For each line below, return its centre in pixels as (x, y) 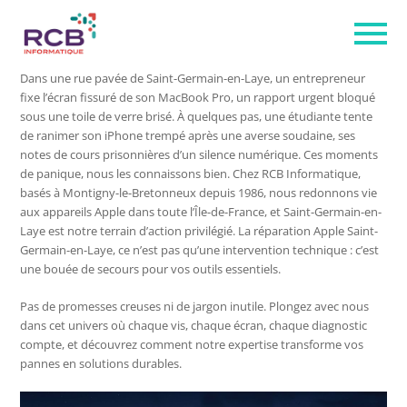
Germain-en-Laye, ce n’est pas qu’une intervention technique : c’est (200, 249)
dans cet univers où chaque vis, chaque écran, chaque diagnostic (194, 325)
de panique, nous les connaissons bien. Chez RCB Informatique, (191, 173)
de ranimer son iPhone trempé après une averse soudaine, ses (188, 135)
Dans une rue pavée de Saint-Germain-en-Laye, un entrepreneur (193, 78)
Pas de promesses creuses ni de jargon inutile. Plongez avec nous (195, 306)
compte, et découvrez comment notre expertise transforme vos (192, 344)
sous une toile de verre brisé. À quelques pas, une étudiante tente (197, 116)
